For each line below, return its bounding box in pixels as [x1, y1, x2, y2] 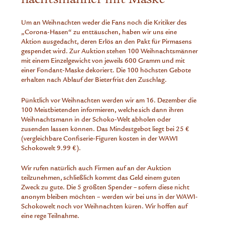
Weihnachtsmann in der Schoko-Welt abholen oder [21, 115, 171, 124]
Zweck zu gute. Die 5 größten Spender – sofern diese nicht [21, 183, 190, 192]
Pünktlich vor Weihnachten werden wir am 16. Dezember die [21, 95, 197, 104]
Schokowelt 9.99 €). [21, 143, 81, 152]
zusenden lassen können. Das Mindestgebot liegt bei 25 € [21, 124, 190, 133]
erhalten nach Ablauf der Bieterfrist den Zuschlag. [21, 75, 167, 84]
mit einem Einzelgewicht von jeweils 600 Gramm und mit [21, 56, 185, 65]
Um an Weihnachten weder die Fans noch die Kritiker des [21, 18, 187, 27]
